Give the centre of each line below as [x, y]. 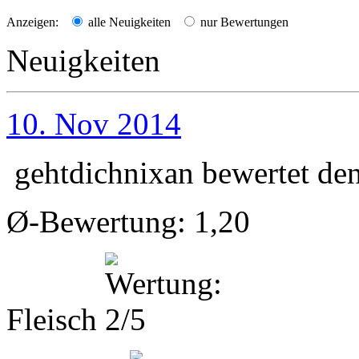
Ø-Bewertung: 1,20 [128, 221]
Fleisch [52, 319]
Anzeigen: [32, 22]
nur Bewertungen [243, 22]
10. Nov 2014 [94, 123]
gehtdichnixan [104, 172]
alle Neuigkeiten [128, 22]
